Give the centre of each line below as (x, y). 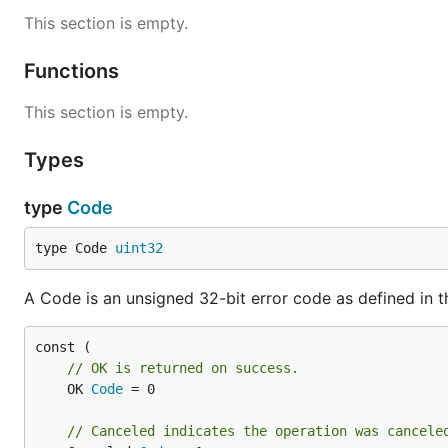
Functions (74, 71)
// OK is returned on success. (183, 368)
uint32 (139, 248)
